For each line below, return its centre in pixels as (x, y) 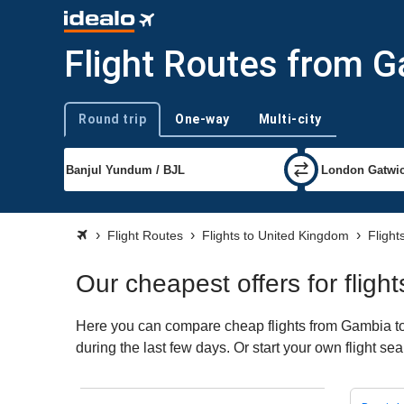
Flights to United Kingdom (275, 235)
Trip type (86, 126)
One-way (202, 119)
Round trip (112, 119)
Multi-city (290, 119)
